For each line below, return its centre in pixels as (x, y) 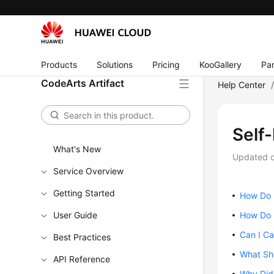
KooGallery (221, 64)
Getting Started (84, 193)
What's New (77, 149)
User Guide (76, 215)
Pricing (166, 64)
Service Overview (89, 171)
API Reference (82, 259)
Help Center (242, 85)
